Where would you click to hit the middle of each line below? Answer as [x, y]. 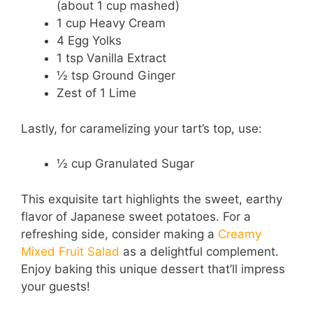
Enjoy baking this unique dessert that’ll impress [153, 269]
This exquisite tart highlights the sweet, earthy [152, 199]
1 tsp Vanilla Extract [111, 58]
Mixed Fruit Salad [70, 251]
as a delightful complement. [199, 251]
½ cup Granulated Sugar [125, 164]
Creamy [240, 234]
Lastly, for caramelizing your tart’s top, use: [141, 128]
